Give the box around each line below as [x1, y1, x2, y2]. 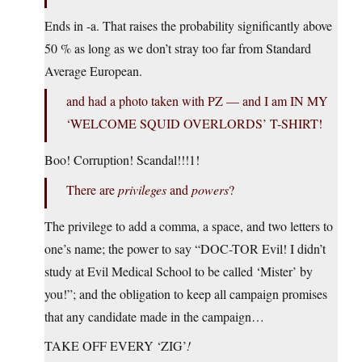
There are [66, 181, 118, 199]
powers [192, 181, 229, 199]
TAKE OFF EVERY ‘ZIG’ [44, 337, 187, 355]
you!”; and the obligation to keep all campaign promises [44, 285, 327, 303]
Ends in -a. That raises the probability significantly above [44, 17, 332, 35]
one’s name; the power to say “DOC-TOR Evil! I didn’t [44, 240, 326, 258]
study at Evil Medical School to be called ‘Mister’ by [44, 263, 313, 280]
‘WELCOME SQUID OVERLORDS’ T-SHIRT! [66, 115, 322, 133]
